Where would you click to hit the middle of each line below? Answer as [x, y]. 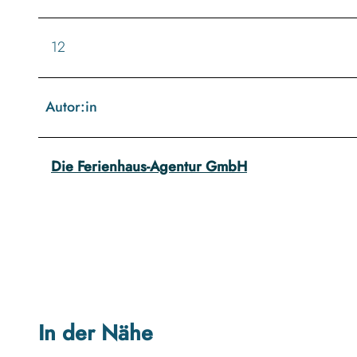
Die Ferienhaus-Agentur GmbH [149, 167]
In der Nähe [96, 332]
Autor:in [71, 107]
